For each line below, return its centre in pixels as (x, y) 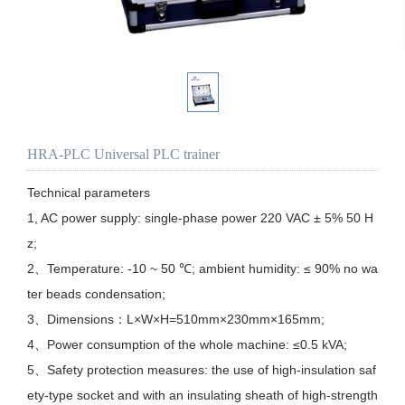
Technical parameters (89, 193)
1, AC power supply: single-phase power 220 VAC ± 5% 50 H (200, 218)
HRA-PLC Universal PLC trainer (123, 155)
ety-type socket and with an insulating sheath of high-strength (202, 396)
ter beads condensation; (96, 294)
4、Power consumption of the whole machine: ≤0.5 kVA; (187, 345)
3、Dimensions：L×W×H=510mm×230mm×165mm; (176, 320)
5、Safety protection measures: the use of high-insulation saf (202, 370)
